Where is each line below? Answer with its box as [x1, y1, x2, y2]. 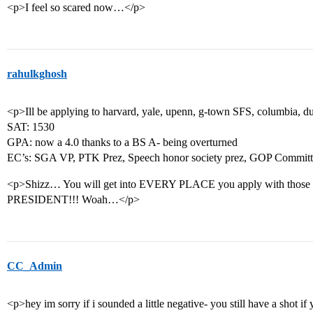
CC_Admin [7, 260, 62, 272]
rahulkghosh [7, 68, 67, 80]
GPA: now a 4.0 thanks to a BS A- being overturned [7, 136, 238, 148]
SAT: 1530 [7, 121, 54, 133]
